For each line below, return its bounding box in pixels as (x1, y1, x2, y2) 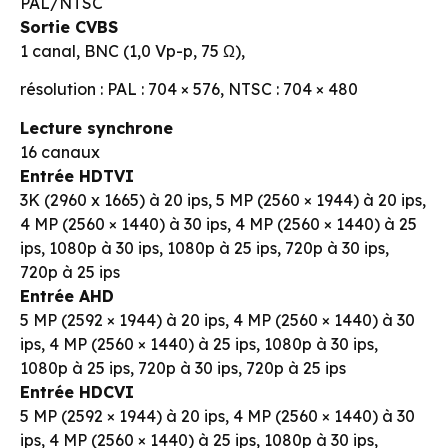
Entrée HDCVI (20, 381, 134, 402)
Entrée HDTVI (20, 165, 134, 186)
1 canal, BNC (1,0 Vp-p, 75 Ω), (20, 40, 245, 61)
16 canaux (20, 141, 100, 162)
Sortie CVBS (20, 16, 118, 37)
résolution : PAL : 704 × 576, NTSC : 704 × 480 (20, 79, 358, 100)
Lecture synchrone (20, 117, 173, 138)
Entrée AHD (20, 285, 114, 306)
